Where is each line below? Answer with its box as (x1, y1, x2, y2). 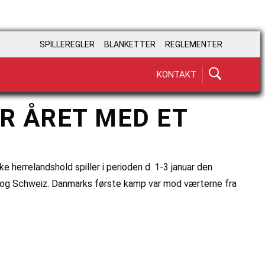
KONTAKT (157, 69, 196, 80)
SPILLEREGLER (40, 40, 95, 50)
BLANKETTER (104, 40, 156, 50)
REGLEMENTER (165, 40, 222, 50)
